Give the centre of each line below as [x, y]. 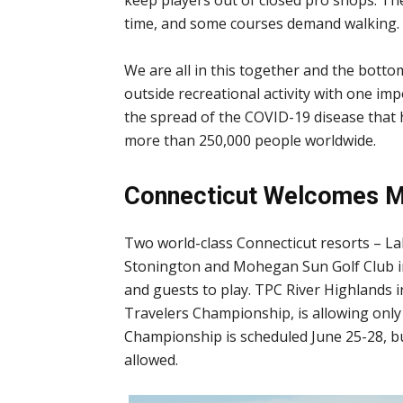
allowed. [151, 359]
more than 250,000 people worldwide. [250, 140]
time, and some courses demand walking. [262, 23]
